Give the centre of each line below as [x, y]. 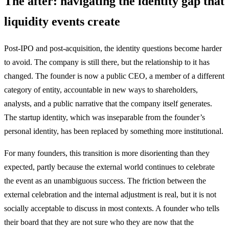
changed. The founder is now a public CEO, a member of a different [114, 76]
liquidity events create [62, 21]
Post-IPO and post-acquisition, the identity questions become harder [113, 49]
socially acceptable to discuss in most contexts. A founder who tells [112, 209]
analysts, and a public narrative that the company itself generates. [108, 104]
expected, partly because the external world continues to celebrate [109, 167]
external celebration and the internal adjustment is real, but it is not [110, 195]
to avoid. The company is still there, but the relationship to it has [107, 62]
